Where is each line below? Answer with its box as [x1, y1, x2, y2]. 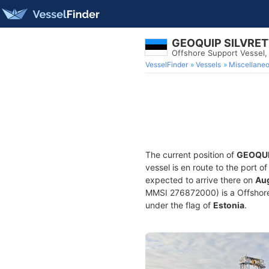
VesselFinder [145, 60, 188, 69]
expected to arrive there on [145, 175, 255, 185]
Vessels [196, 60, 221, 69]
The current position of [145, 150, 237, 160]
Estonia [213, 200, 244, 210]
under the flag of [145, 200, 213, 210]
